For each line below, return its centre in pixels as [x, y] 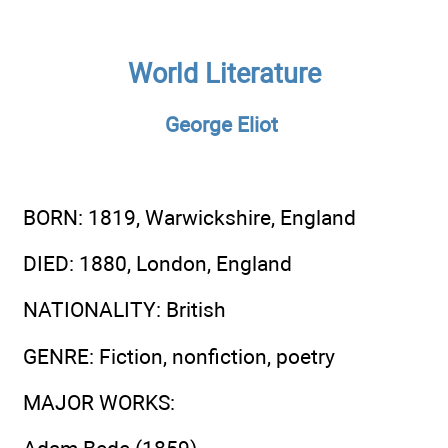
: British [191, 310]
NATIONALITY [89, 310]
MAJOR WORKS [96, 402]
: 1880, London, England [180, 263]
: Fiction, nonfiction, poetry [212, 356]
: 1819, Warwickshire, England [217, 217]
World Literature [224, 73]
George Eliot [221, 124]
